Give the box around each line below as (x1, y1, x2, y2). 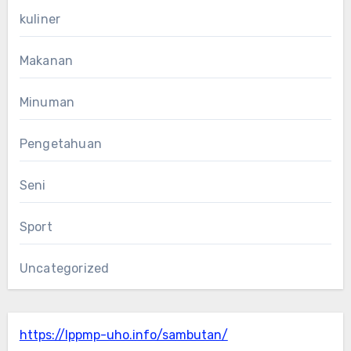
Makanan (19, 52, 74, 68)
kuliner (19, 11, 61, 27)
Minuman (19, 94, 75, 110)
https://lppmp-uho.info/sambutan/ (19, 327, 228, 342)
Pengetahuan (19, 136, 102, 151)
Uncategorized (19, 260, 110, 276)
